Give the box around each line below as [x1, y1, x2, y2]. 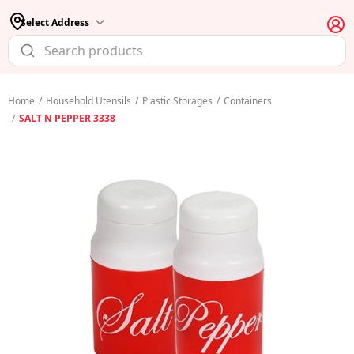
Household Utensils [46, 94, 131, 107]
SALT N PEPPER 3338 [19, 111, 115, 125]
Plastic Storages [142, 94, 213, 107]
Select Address [21, 15, 89, 29]
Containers [224, 94, 272, 107]
